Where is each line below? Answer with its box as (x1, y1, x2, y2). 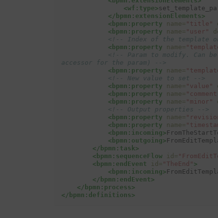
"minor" (185, 97, 213, 105)
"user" (185, 27, 209, 35)
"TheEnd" (162, 160, 194, 167)
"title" (185, 19, 213, 27)
